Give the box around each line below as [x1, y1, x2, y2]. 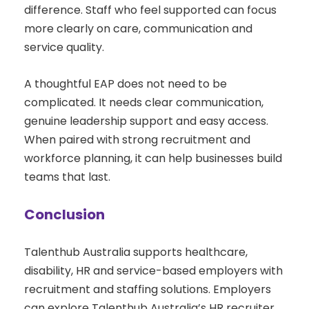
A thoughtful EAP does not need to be [24, 76, 227, 92]
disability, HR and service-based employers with [24, 263, 283, 279]
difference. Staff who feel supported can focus [24, 2, 277, 19]
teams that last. [24, 169, 110, 186]
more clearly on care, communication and [24, 21, 252, 37]
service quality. [24, 39, 104, 56]
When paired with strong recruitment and [24, 132, 250, 148]
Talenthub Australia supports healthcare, [24, 244, 248, 261]
